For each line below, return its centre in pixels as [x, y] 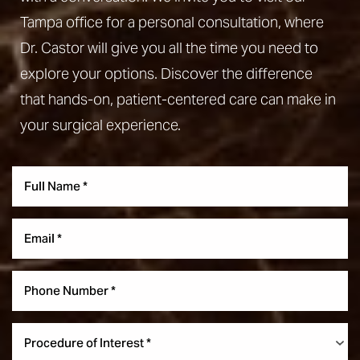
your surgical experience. [100, 125]
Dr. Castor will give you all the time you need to [169, 47]
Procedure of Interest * [88, 343]
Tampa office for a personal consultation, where [172, 22]
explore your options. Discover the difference [166, 73]
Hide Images [202, 271]
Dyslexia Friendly [76, 271]
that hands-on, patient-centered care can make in [178, 99]
